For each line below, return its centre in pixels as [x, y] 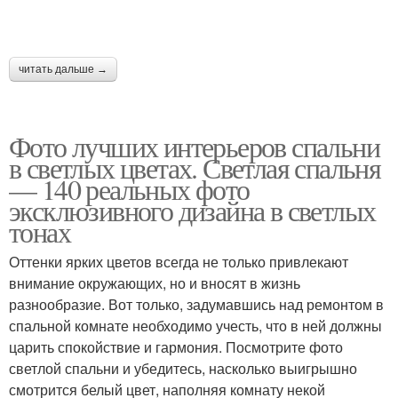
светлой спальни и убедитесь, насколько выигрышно [183, 369]
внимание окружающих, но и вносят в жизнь [155, 283]
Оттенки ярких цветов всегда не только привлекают [179, 262]
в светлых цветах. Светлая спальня [195, 168]
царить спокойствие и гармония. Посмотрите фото [176, 347]
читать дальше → [63, 70]
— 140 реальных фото [129, 189]
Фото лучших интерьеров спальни [194, 147]
